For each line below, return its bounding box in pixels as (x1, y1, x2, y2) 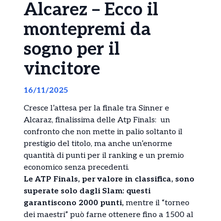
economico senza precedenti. (24, 162, 129, 172)
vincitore (24, 58, 100, 80)
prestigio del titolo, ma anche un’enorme (24, 139, 172, 148)
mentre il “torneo (124, 198, 189, 208)
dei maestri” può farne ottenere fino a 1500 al (24, 210, 193, 220)
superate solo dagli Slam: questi (24, 186, 150, 196)
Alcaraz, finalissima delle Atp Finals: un (24, 115, 170, 125)
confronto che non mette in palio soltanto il (24, 127, 183, 137)
